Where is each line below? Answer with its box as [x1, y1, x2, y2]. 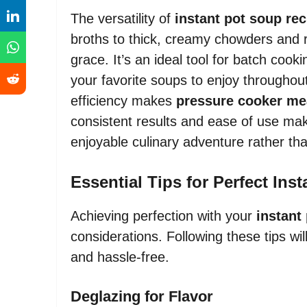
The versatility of [71, 10, 175, 26]
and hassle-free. [71, 249, 169, 265]
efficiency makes [71, 93, 176, 108]
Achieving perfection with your [71, 208, 256, 223]
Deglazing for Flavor [71, 287, 213, 305]
